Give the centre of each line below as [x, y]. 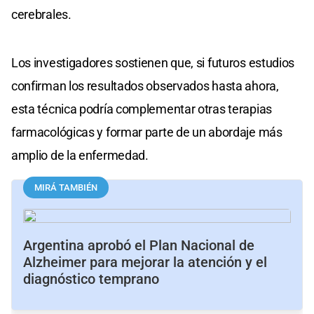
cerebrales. [41, 14]
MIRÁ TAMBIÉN [66, 187]
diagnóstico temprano [91, 279]
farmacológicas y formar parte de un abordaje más [147, 132]
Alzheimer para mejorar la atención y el [145, 262]
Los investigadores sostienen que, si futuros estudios [153, 62]
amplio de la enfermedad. [80, 155]
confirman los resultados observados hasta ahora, [145, 86]
